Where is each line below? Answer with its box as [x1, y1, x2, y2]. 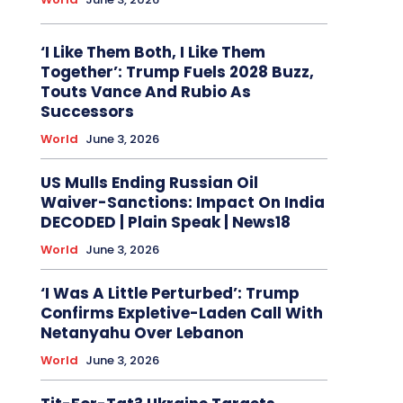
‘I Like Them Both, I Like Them [40, 40, 265, 63]
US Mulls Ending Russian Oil [40, 171, 258, 193]
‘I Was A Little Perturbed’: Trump [40, 282, 300, 304]
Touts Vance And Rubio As [40, 80, 251, 103]
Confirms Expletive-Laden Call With [40, 301, 323, 324]
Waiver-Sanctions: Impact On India [40, 191, 325, 213]
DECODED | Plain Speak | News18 [40, 210, 291, 233]
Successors [40, 100, 134, 122]
